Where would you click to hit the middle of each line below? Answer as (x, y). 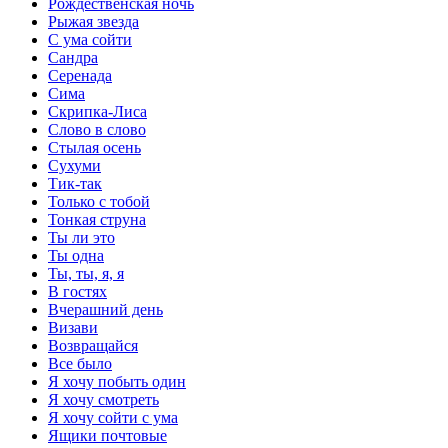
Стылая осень (94, 147)
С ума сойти (90, 39)
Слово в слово (97, 129)
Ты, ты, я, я (86, 273)
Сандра (73, 57)
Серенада (80, 75)
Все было (80, 363)
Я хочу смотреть (103, 399)
